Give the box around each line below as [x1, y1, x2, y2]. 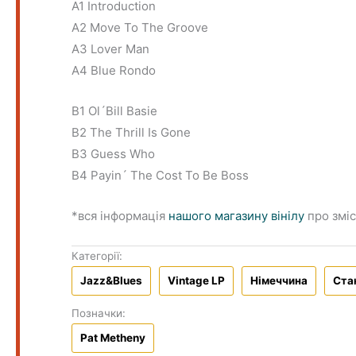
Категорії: [72, 249, 123, 262]
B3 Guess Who [72, 145, 156, 161]
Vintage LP [168, 273, 226, 287]
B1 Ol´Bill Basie [72, 103, 158, 118]
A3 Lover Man [72, 41, 150, 56]
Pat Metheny [80, 331, 146, 344]
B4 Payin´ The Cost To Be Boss [72, 167, 250, 183]
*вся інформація [72, 207, 169, 223]
